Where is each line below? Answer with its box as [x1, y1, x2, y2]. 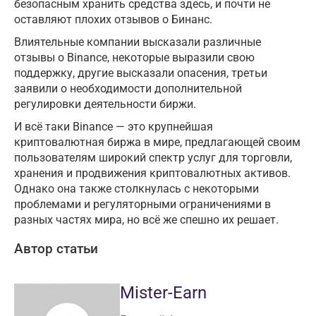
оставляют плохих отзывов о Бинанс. [14, 12, 212, 26]
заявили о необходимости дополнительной [14, 81, 242, 95]
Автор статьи [14, 241, 98, 257]
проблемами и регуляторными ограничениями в [14, 197, 271, 211]
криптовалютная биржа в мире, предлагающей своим [14, 135, 300, 149]
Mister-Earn [120, 283, 207, 303]
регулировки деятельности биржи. [14, 97, 196, 111]
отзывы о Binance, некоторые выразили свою [14, 50, 255, 64]
